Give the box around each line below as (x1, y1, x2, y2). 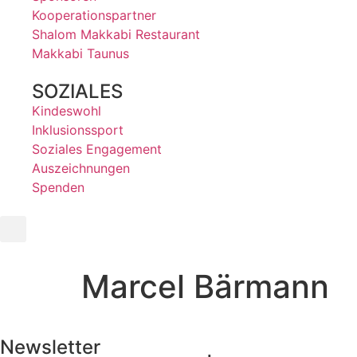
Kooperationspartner (32, 7, 156, 23)
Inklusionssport (32, 122, 124, 138)
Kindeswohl (32, 103, 101, 119)
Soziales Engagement (32, 141, 162, 157)
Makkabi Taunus (32, 45, 129, 61)
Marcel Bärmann (81, 267, 329, 306)
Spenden (32, 179, 84, 195)
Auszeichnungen (32, 160, 130, 176)
